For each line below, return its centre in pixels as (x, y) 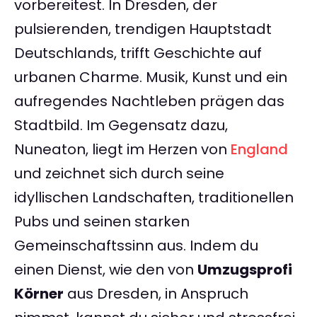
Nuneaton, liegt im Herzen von (122, 150)
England (259, 150)
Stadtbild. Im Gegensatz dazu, (121, 126)
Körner (39, 294)
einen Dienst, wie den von (106, 270)
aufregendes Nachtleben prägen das (149, 102)
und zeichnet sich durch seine (119, 174)
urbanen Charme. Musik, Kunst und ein (151, 77)
